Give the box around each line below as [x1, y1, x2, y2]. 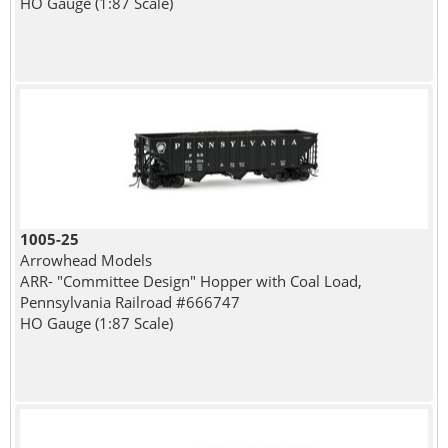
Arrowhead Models [19, 250, 152, 271]
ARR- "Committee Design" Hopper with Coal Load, [19, 271, 362, 292]
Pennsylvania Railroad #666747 [19, 292, 240, 313]
